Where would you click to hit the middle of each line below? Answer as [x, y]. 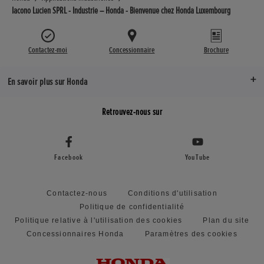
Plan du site [226, 221]
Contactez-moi [48, 50]
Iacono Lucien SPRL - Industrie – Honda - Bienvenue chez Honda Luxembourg [121, 11]
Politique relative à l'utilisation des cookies [99, 221]
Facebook [69, 158]
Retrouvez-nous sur [132, 112]
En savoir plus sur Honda [47, 82]
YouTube [197, 158]
